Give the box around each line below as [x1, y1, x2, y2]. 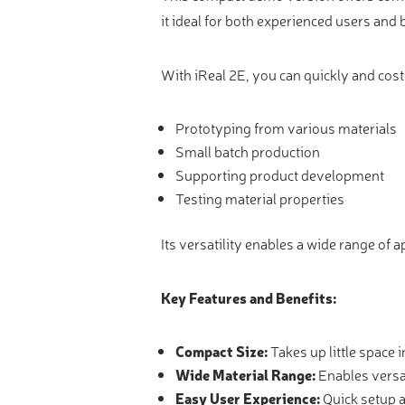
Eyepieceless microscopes [57, 26, 207, 43]
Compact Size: [175, 340, 268, 361]
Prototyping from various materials [175, 117, 398, 137]
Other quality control [57, 91, 175, 108]
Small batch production [175, 140, 321, 161]
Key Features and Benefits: [161, 287, 337, 307]
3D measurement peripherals [57, 59, 220, 76]
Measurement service [57, 124, 178, 141]
